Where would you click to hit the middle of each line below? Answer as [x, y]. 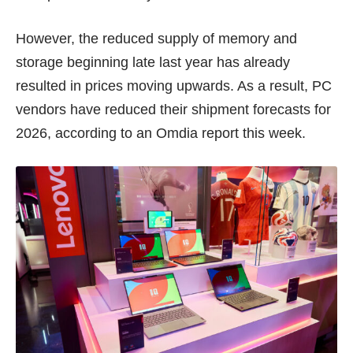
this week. [272, 133]
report [220, 133]
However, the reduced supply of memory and [156, 39]
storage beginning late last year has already [153, 62]
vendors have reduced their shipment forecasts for [173, 110]
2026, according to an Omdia [109, 133]
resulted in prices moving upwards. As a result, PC [174, 86]
